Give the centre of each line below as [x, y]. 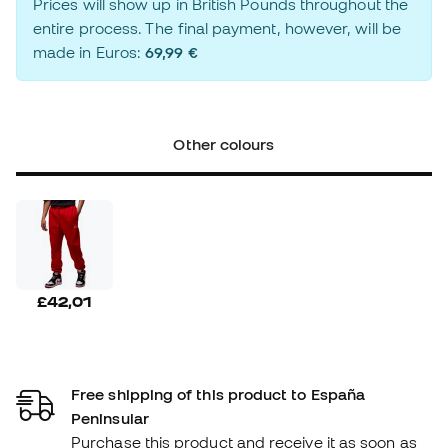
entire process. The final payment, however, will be [217, 28]
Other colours [224, 144]
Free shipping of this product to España [218, 393]
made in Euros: [89, 52]
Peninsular [110, 417]
